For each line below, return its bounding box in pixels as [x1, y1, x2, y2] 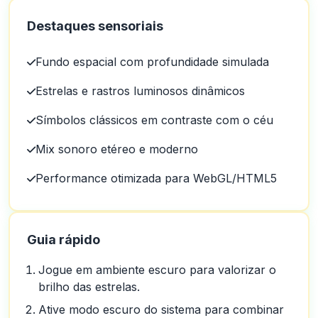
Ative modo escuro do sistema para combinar [38, 302, 284, 317]
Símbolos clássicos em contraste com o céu [35, 113, 273, 127]
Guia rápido [27, 232, 100, 247]
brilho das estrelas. [38, 280, 140, 294]
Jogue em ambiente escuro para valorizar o [38, 263, 276, 277]
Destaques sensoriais [27, 18, 163, 33]
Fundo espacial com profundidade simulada [35, 55, 269, 69]
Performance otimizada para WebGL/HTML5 [35, 171, 277, 185]
